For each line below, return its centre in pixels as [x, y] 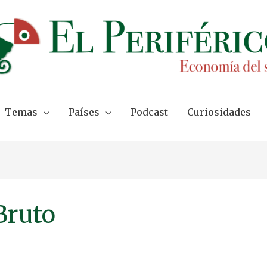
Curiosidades [219, 112]
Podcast [149, 112]
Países [84, 112]
